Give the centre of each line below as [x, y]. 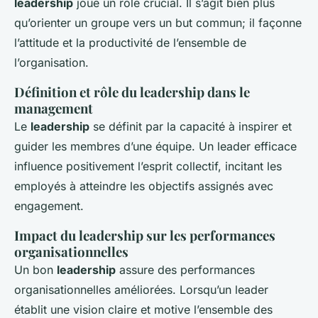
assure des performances [185, 270]
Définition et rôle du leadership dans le [132, 92]
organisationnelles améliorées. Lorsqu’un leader [141, 290]
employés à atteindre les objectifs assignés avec [144, 186]
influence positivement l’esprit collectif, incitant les [148, 166]
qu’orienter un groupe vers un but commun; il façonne [158, 23]
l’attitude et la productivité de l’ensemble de [130, 43]
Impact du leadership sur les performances [145, 236]
